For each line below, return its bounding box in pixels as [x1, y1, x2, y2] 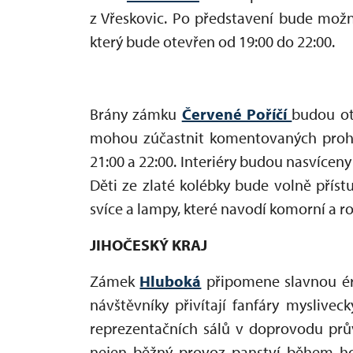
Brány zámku [90, 103, 182, 124]
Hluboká [139, 270, 202, 291]
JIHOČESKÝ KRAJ [90, 234, 207, 255]
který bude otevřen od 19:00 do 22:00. [90, 31, 335, 51]
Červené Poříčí [181, 103, 292, 124]
